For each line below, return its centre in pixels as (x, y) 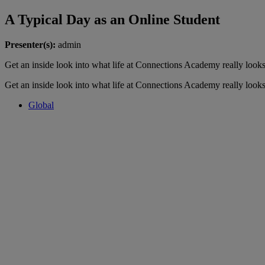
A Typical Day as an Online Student (112, 19)
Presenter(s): (30, 44)
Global (41, 105)
